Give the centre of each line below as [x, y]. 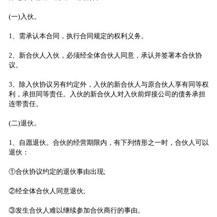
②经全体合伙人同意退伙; [47, 191]
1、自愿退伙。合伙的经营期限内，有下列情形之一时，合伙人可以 [108, 142]
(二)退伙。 [24, 123]
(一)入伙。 [24, 16]
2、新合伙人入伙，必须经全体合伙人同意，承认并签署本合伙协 [105, 55]
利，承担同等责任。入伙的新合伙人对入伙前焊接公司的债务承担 [107, 94]
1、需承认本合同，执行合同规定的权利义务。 [78, 36]
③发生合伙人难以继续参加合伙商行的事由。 [76, 210]
